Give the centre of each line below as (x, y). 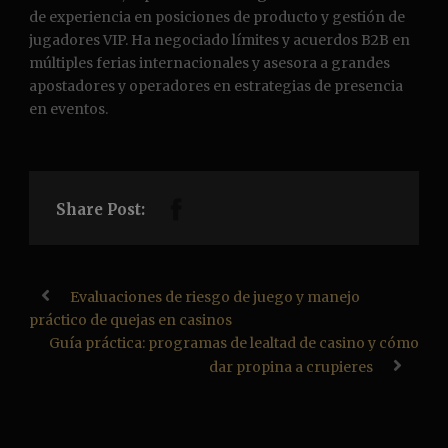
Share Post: (100, 210)
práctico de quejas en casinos (130, 320)
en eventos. (68, 109)
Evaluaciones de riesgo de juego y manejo (215, 297)
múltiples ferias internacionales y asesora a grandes (209, 63)
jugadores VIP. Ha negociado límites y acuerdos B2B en (219, 40)
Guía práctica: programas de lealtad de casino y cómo (234, 343)
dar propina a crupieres (291, 367)
